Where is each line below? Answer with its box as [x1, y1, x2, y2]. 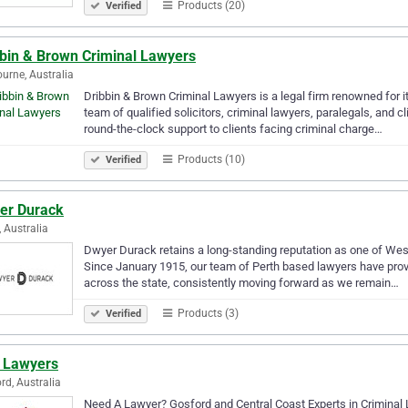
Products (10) [175, 152, 245, 166]
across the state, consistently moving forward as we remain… [84, 275, 399, 290]
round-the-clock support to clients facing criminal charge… [84, 121, 382, 136]
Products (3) [175, 306, 239, 320]
